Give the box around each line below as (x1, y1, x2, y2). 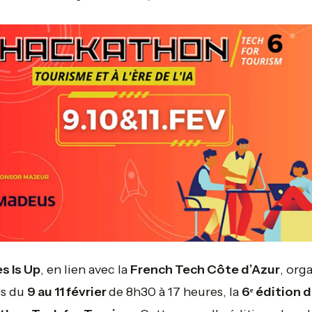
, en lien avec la (40, 262, 130, 278)
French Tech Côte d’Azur (130, 262, 280, 278)
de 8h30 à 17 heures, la (108, 284, 242, 300)
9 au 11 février (26, 284, 109, 300)
